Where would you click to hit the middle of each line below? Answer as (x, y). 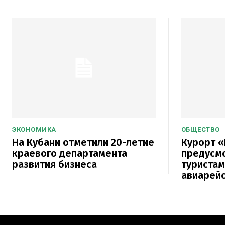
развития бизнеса (54, 164)
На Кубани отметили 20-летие (83, 142)
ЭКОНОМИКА (34, 129)
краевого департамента (70, 153)
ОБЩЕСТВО (200, 129)
